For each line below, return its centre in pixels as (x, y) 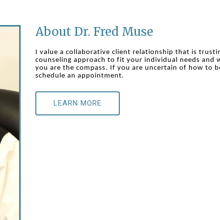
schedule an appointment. (80, 76)
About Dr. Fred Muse (95, 32)
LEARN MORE (78, 103)
